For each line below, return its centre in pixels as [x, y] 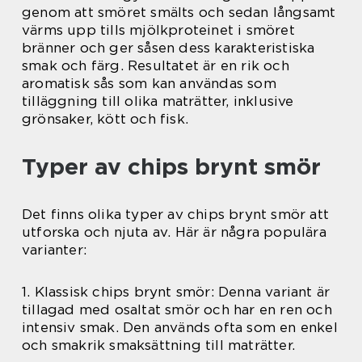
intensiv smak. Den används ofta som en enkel [180, 327]
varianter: [54, 249]
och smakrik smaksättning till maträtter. [159, 345]
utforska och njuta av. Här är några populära [174, 232]
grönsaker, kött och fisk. [105, 118]
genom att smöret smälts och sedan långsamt [179, 12]
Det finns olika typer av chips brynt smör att [176, 214]
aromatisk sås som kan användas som [149, 83]
